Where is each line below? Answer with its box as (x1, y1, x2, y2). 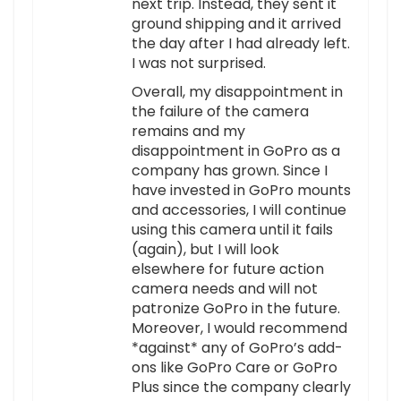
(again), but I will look (132, 239, 279, 260)
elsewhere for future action (132, 259, 324, 280)
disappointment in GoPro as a (132, 141, 340, 162)
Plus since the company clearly (132, 377, 351, 398)
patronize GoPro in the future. (132, 298, 340, 320)
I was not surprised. (132, 53, 266, 74)
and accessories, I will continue (132, 200, 346, 221)
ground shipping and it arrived (132, 13, 341, 35)
